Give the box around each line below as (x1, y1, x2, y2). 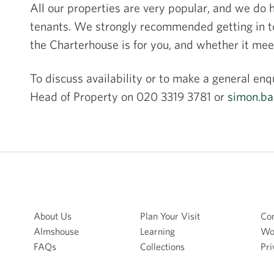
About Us (34, 210, 72, 222)
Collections (139, 241, 185, 253)
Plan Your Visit (139, 210, 200, 222)
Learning (139, 226, 175, 237)
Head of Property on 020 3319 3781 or (29, 89, 228, 104)
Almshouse (34, 226, 80, 237)
